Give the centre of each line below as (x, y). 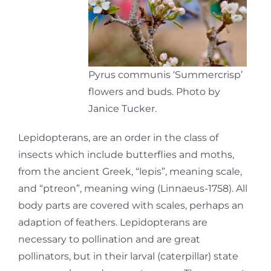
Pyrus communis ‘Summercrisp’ (165, 74)
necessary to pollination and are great (109, 239)
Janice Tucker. (122, 108)
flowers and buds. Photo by (154, 91)
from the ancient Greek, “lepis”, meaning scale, (130, 171)
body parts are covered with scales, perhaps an (131, 205)
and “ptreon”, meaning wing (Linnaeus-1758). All (133, 188)
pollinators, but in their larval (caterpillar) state (128, 256)
